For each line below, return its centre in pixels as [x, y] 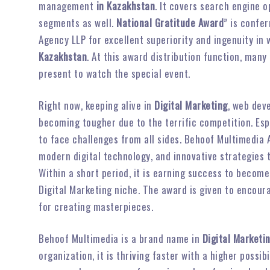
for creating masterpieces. [96, 206]
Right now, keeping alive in [96, 105]
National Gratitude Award [170, 23]
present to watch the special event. [115, 73]
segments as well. [77, 23]
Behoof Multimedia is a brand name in [121, 238]
